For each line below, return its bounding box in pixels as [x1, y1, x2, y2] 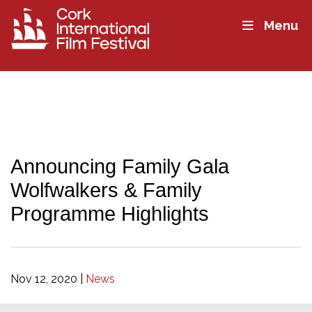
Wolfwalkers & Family [10, 178, 202, 201]
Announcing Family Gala [10, 155, 229, 178]
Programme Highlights [10, 202, 209, 225]
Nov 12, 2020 [10, 272, 77, 286]
